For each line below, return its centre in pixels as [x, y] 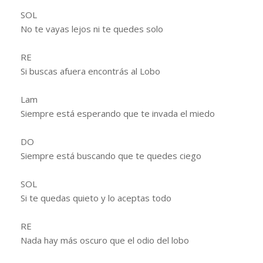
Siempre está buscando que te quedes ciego [111, 155]
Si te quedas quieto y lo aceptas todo [96, 198]
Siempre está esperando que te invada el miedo [118, 113]
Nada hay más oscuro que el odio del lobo [105, 240]
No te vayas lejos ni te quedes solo [92, 28]
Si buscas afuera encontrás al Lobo [90, 71]
